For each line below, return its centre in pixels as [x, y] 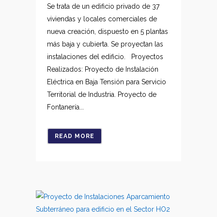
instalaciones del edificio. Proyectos [105, 57]
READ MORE [75, 136]
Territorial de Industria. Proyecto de [102, 94]
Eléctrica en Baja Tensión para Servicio [107, 82]
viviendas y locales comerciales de [102, 19]
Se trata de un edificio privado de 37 [103, 6]
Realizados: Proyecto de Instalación [103, 69]
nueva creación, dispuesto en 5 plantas [108, 31]
